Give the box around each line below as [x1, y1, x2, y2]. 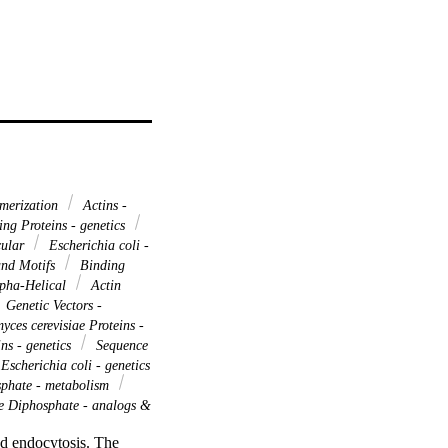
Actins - [79, 196, 127, 213]
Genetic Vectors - [2, 296, 102, 313]
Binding [76, 256, 125, 273]
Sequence [92, 336, 148, 353]
